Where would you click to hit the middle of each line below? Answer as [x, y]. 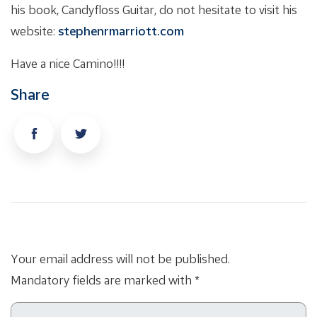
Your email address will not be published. [120, 258]
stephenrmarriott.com [121, 30]
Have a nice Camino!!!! [68, 63]
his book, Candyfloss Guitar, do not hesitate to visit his [154, 9]
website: [34, 30]
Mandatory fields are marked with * [105, 279]
